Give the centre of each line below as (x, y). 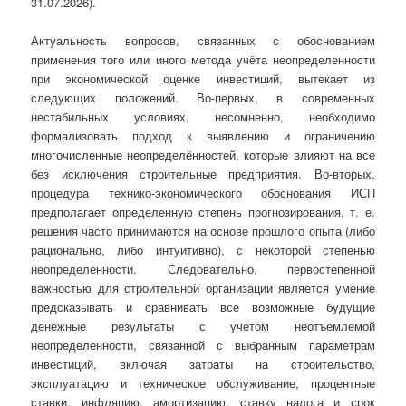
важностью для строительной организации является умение (203, 288)
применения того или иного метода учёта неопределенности (203, 60)
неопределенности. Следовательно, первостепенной (203, 269)
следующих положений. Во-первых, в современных (203, 98)
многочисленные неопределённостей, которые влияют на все (203, 155)
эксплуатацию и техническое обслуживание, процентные (203, 383)
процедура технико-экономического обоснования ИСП (203, 193)
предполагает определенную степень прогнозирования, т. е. (203, 212)
